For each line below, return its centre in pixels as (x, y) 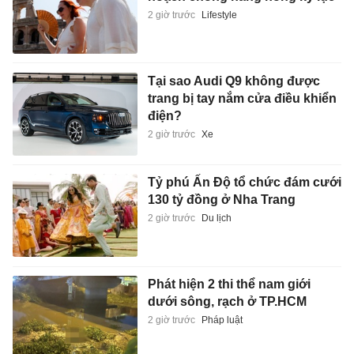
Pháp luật (222, 320)
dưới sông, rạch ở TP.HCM (227, 301)
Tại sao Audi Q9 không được (233, 81)
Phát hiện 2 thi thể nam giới (229, 284)
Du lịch (216, 218)
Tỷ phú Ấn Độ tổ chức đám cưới (244, 183)
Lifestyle (219, 15)
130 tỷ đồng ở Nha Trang (221, 200)
